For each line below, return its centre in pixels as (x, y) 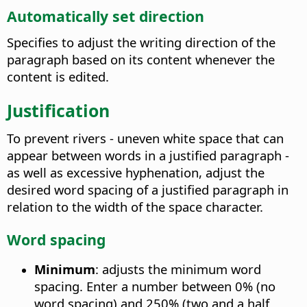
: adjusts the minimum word (178, 269)
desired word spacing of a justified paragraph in (148, 190)
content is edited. (58, 76)
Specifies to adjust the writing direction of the (141, 42)
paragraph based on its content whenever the (141, 59)
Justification (58, 111)
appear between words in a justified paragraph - (148, 156)
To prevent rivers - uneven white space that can (145, 138)
